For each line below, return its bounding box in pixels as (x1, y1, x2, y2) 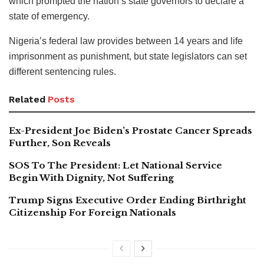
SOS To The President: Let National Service (9, 159, 222, 171)
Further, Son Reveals (9, 137, 111, 148)
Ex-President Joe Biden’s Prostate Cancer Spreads (9, 124, 252, 136)
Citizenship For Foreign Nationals (9, 206, 176, 218)
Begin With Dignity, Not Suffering (9, 171, 174, 183)
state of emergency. (9, 11, 90, 21)
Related (9, 93, 45, 105)
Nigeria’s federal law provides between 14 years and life (9, 35, 243, 46)
